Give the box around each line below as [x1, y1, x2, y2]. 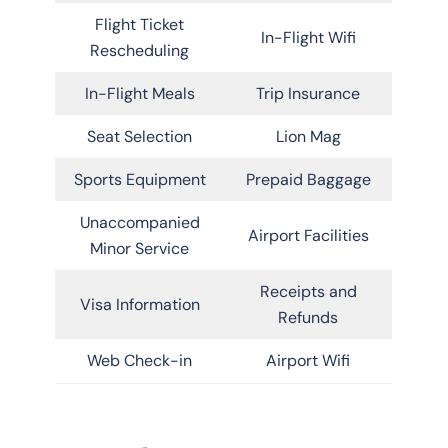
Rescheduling [90, 39, 189, 61]
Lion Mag [275, 125, 341, 147]
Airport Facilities [247, 224, 369, 246]
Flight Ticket [95, 13, 184, 35]
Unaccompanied [79, 211, 200, 233]
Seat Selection [87, 125, 192, 147]
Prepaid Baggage [245, 168, 371, 190]
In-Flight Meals [84, 82, 195, 104]
